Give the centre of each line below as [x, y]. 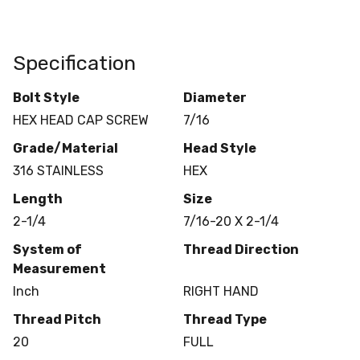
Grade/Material [65, 149]
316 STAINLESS [58, 171]
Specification [74, 63]
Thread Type [225, 320]
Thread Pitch [57, 320]
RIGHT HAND [221, 292]
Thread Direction [241, 250]
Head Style [219, 149]
